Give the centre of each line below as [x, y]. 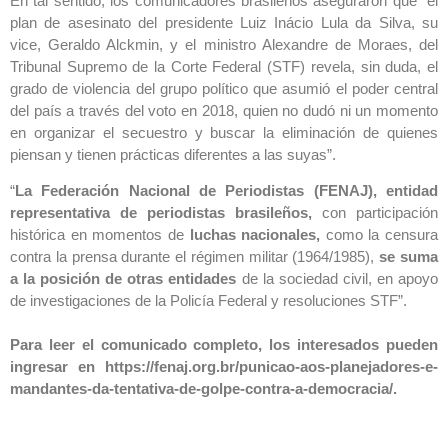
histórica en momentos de [100, 235]
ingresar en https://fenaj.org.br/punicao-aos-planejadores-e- [224, 367]
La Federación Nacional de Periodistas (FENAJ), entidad [226, 191]
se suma [406, 257]
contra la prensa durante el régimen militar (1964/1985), [192, 257]
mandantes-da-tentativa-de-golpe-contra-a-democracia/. [203, 389]
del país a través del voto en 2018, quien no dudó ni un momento [224, 110]
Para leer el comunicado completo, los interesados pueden [224, 345]
